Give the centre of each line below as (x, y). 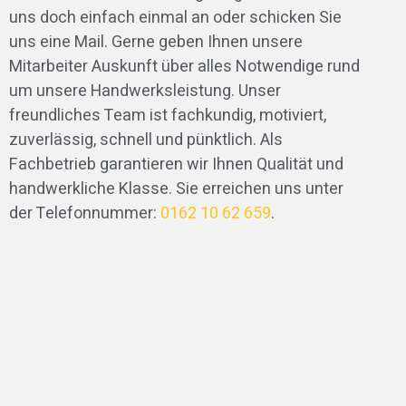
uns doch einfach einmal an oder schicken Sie (175, 17)
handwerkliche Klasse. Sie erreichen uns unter (176, 188)
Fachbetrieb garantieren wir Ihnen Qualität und (176, 164)
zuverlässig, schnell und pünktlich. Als (145, 140)
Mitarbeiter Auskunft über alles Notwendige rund (184, 66)
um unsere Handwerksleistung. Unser (145, 91)
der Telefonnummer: (84, 213)
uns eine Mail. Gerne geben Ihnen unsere (155, 42)
